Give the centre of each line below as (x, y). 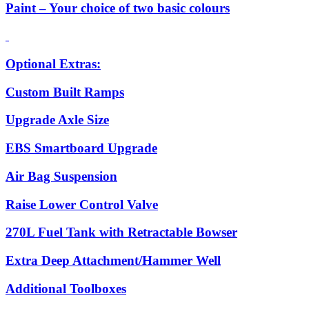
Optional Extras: (53, 63)
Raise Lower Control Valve (82, 204)
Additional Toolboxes (66, 288)
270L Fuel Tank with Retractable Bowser (121, 232)
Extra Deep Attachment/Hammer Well (113, 260)
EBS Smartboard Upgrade (81, 148)
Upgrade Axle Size (57, 120)
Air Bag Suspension (61, 176)
